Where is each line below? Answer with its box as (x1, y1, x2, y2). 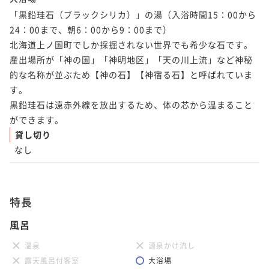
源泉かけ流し (148, 240, 195, 250)
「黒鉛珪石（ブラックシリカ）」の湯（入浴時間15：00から (10, 8, 256, 20)
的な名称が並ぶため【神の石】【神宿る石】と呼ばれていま (10, 68, 253, 80)
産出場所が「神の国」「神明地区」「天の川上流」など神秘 (10, 53, 253, 65)
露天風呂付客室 (25, 255, 79, 265)
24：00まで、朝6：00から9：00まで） (10, 23, 172, 35)
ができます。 (10, 113, 64, 125)
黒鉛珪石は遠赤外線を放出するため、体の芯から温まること (10, 98, 253, 110)
